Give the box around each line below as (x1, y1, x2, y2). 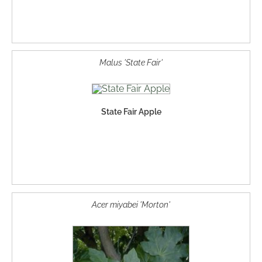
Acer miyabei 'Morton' (92, 199, 170, 209)
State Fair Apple (101, 107, 161, 117)
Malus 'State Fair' (99, 57, 163, 68)
